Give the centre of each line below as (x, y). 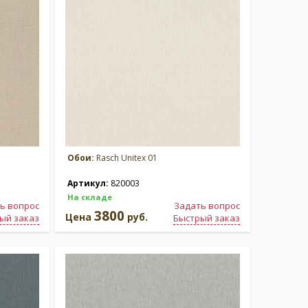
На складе (90, 197)
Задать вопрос (207, 206)
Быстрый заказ (207, 218)
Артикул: (89, 183)
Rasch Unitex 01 (126, 158)
